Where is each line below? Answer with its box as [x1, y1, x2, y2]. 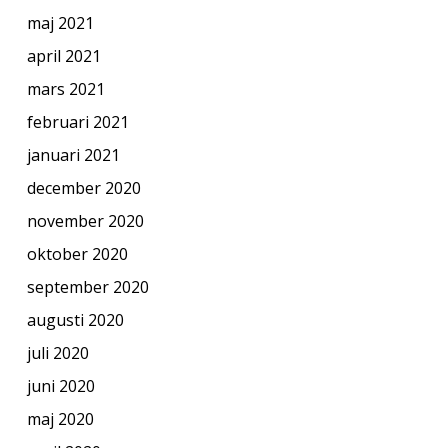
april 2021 [26, 44, 101, 67]
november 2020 [26, 209, 144, 232]
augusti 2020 [26, 308, 124, 331]
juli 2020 [26, 341, 89, 364]
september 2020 [26, 275, 149, 298]
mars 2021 [26, 77, 105, 100]
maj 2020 [26, 407, 94, 430]
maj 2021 [26, 11, 94, 34]
